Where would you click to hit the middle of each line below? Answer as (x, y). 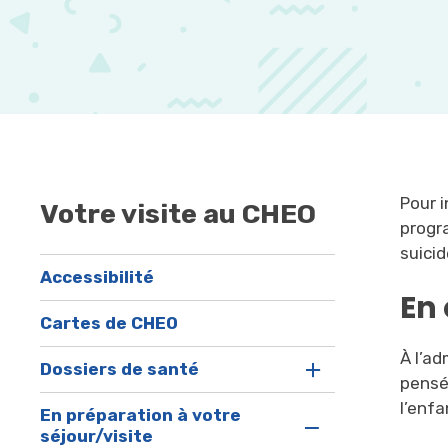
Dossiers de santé (120, 369)
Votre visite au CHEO (178, 214)
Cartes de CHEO (109, 323)
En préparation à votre (141, 415)
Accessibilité (97, 277)
